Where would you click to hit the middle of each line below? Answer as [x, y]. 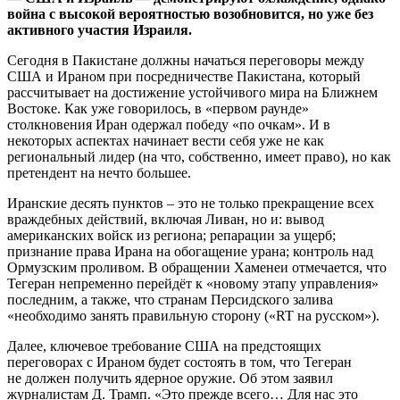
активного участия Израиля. [100, 29]
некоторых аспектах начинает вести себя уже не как [166, 140]
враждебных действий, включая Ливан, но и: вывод [166, 219]
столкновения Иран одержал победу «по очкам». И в [169, 124]
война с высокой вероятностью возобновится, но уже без [190, 13]
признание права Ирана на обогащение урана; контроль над [190, 251]
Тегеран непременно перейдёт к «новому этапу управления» [193, 283]
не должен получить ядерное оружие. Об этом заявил [170, 378]
